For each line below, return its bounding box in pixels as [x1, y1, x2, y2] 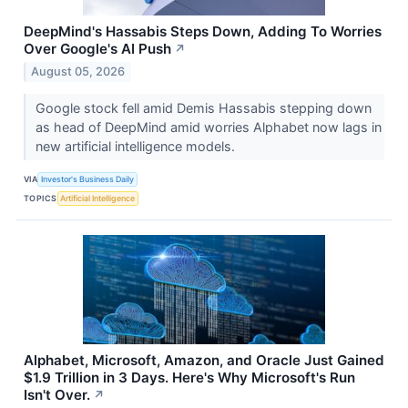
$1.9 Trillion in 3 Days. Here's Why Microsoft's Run [24, 369, 355, 387]
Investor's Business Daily [41, 173, 135, 184]
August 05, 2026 [31, 65, 126, 79]
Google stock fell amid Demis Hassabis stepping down [35, 100, 372, 117]
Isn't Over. [24, 386, 90, 404]
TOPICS [24, 192, 57, 203]
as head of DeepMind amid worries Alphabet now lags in [35, 119, 382, 136]
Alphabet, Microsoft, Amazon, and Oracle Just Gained [24, 352, 384, 370]
